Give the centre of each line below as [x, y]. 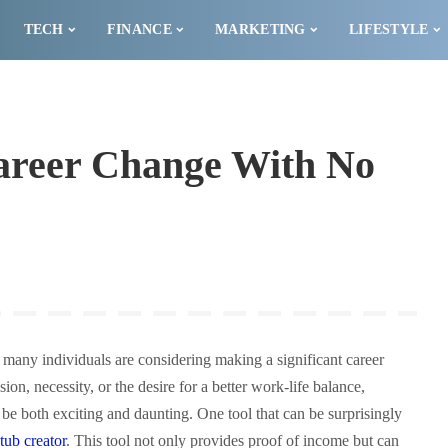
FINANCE [139, 29]
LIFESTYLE [389, 29]
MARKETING [260, 29]
